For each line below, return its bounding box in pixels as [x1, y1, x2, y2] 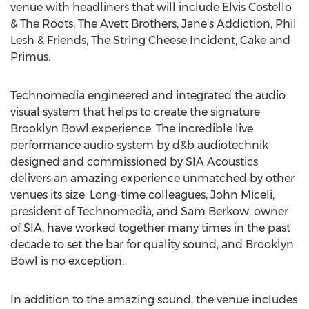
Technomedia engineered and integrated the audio [10, 89, 286, 102]
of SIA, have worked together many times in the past [10, 221, 290, 235]
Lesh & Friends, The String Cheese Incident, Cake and [10, 34, 290, 47]
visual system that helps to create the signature [10, 106, 260, 119]
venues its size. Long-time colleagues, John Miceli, [10, 188, 275, 201]
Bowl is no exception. [10, 255, 124, 268]
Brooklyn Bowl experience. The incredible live [10, 122, 253, 135]
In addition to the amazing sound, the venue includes [10, 293, 297, 306]
